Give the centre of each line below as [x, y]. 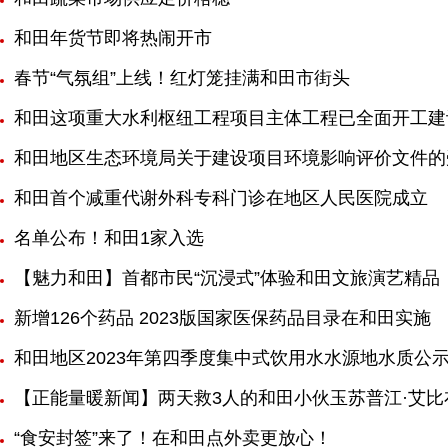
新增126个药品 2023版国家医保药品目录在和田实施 [222, 318]
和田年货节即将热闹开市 [113, 38]
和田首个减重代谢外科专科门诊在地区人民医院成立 [221, 198]
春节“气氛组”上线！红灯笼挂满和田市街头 [182, 78]
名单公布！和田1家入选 [109, 238]
